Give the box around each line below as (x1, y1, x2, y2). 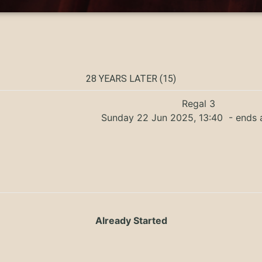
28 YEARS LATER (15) (86, 73, 176, 84)
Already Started (95, 215, 167, 227)
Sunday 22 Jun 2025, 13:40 (101, 111, 226, 123)
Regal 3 (181, 97, 215, 109)
